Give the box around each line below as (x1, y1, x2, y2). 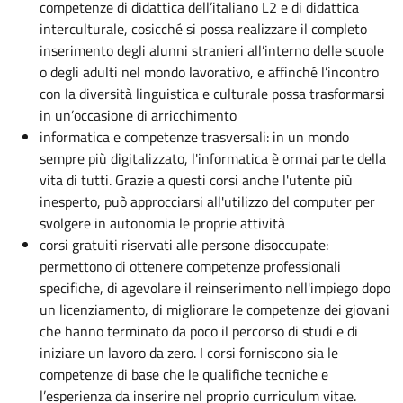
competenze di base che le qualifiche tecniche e (40, 363, 328, 386)
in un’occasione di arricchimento (40, 104, 237, 127)
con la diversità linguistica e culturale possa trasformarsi (40, 83, 385, 105)
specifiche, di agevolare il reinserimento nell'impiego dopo (40, 277, 390, 300)
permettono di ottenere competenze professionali (40, 255, 341, 278)
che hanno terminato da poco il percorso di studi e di (40, 320, 358, 343)
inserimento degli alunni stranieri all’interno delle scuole (40, 40, 384, 62)
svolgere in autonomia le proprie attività (40, 212, 285, 235)
